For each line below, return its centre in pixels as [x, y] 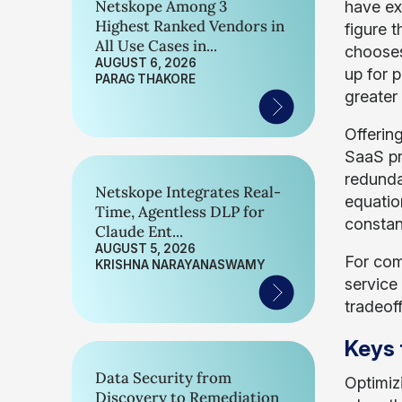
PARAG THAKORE [145, 79]
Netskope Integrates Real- [188, 192]
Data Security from [163, 378]
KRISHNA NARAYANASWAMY [180, 265]
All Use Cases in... [156, 46]
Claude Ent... [139, 232]
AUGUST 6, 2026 [146, 63]
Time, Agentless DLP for [180, 212]
